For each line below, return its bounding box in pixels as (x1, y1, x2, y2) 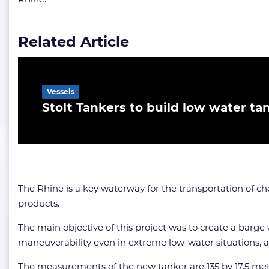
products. (18, 198, 59, 209)
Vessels (47, 87, 74, 96)
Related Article (18, 33, 129, 50)
